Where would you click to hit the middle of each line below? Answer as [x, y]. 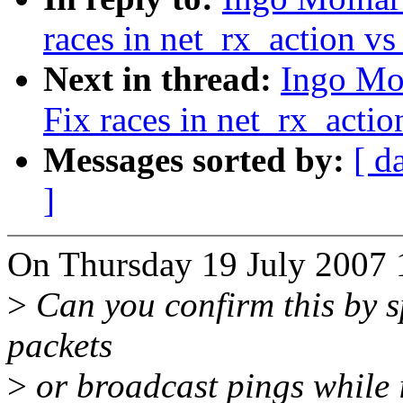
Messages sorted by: [198, 160]
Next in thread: [162, 79]
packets [60, 345]
